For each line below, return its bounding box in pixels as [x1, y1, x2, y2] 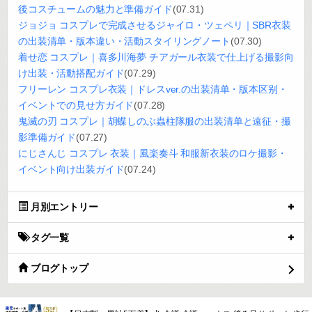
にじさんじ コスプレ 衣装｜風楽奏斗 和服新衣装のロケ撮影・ [18, 148, 287, 159]
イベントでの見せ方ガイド [18, 100, 134, 111]
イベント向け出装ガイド [18, 164, 125, 175]
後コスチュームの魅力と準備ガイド [18, 3, 173, 15]
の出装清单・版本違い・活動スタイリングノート [18, 36, 231, 47]
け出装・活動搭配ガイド [18, 68, 125, 79]
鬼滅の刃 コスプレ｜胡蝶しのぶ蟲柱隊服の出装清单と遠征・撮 [18, 116, 291, 127]
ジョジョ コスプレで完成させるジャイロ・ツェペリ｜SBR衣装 [18, 19, 291, 31]
